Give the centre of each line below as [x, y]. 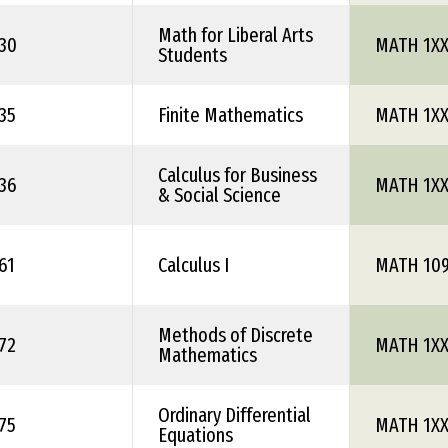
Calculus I [193, 265]
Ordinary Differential [234, 415]
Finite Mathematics [230, 115]
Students [192, 55]
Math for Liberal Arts [235, 35]
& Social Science [219, 195]
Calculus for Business [237, 175]
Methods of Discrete [235, 335]
